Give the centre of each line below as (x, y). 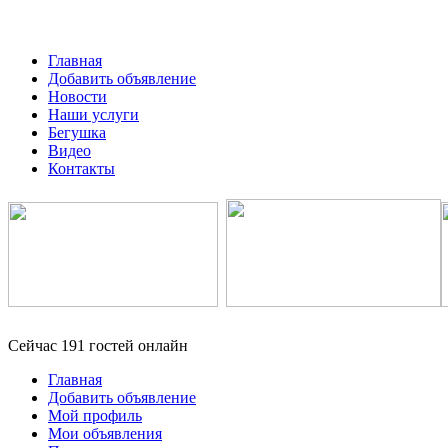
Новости (77, 96)
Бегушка (77, 132)
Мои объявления (105, 433)
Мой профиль (95, 415)
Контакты (81, 168)
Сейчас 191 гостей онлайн (98, 345)
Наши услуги (93, 114)
